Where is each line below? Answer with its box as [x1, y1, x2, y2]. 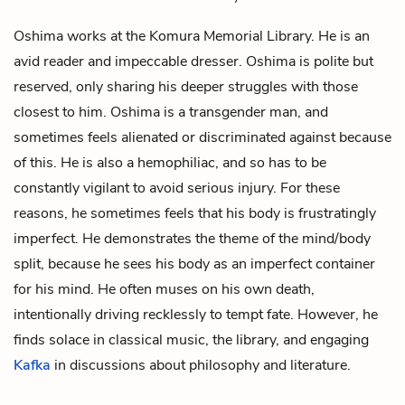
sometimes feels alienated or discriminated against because [14, 127, 391, 147]
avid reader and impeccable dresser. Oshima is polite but [14, 51, 373, 71]
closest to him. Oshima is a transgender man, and [14, 101, 328, 122]
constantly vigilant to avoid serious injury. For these [14, 177, 340, 198]
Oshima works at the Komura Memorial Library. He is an [14, 25, 370, 46]
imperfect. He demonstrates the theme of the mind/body [14, 228, 371, 249]
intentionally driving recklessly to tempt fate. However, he [14, 304, 378, 325]
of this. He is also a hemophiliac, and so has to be [14, 152, 326, 173]
